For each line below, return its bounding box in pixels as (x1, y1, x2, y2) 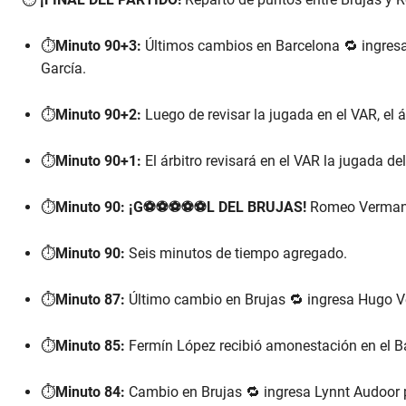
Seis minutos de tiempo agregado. (125, 245, 347, 263)
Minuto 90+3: (55, 37, 141, 55)
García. (41, 60, 86, 78)
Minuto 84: (55, 383, 125, 401)
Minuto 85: (55, 337, 125, 355)
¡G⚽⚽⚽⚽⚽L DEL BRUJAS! (129, 198, 306, 217)
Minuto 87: (55, 291, 125, 309)
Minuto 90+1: (55, 152, 141, 170)
